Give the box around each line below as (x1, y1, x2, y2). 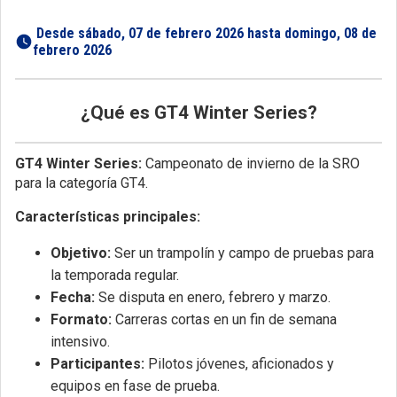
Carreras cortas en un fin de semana (112, 310, 337, 328)
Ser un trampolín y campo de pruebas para (111, 244, 374, 261)
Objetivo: (51, 244, 111, 261)
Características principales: (15, 207, 200, 225)
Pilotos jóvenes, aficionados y (144, 354, 334, 372)
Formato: (51, 310, 112, 328)
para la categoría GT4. (15, 174, 148, 191)
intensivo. (51, 332, 110, 350)
